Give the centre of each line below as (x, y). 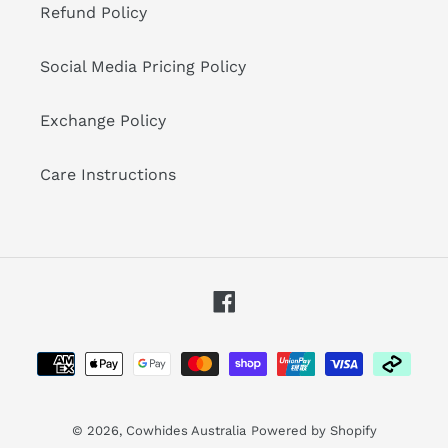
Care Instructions (108, 175)
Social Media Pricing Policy (143, 67)
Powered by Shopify (313, 431)
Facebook (272, 299)
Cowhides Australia (185, 431)
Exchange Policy (103, 121)
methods (257, 378)
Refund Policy (93, 13)
